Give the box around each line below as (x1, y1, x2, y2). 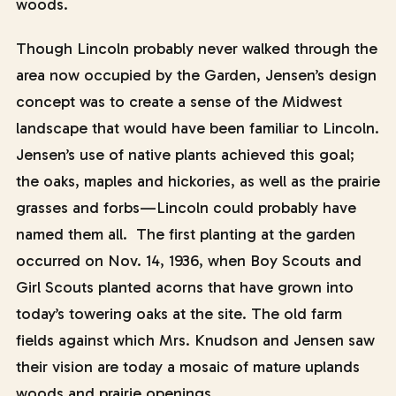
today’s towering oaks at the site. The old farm (15, 304, 342, 324)
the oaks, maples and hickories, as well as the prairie (15, 171, 380, 191)
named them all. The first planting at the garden (15, 225, 355, 244)
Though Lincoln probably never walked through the (15, 39, 377, 58)
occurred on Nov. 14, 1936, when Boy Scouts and (15, 251, 362, 270)
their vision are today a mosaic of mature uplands (15, 357, 360, 377)
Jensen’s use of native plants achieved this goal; (15, 145, 354, 164)
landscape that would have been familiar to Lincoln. (15, 118, 379, 138)
